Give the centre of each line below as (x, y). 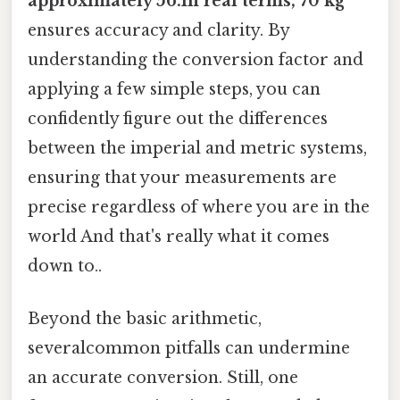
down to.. (65, 267)
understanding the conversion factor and (196, 60)
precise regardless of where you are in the (199, 208)
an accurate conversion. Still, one (163, 378)
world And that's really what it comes (179, 237)
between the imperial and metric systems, (197, 149)
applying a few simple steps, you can (174, 90)
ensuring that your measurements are (182, 178)
